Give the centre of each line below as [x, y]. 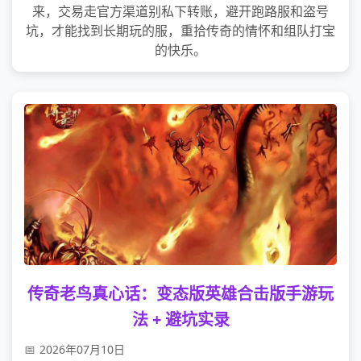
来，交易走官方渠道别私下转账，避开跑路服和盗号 [180, 11]
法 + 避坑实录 [180, 320]
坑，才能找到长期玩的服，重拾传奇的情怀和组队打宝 [180, 31]
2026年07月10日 [82, 349]
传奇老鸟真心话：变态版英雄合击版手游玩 [180, 294]
